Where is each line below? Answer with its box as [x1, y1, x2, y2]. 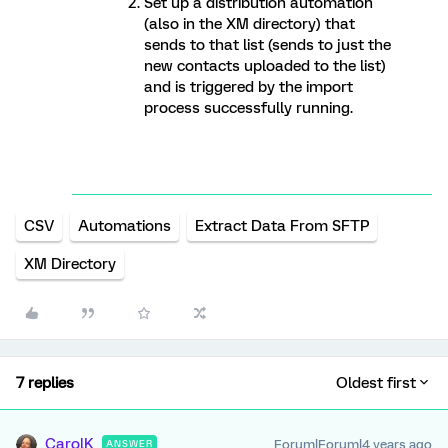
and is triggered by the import [144, 77, 353, 96]
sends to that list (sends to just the [144, 35, 391, 54]
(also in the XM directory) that [144, 14, 355, 33]
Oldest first [336, 373, 416, 392]
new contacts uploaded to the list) [144, 56, 386, 75]
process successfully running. [144, 98, 353, 117]
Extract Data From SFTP [195, 216, 369, 235]
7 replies [16, 373, 74, 392]
